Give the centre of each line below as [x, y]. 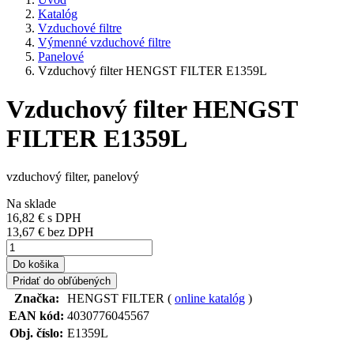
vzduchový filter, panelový [73, 177]
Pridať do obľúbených [62, 281]
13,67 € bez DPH [50, 232]
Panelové [61, 56]
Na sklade [31, 204]
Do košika [36, 265]
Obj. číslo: [36, 333]
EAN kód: [36, 316]
